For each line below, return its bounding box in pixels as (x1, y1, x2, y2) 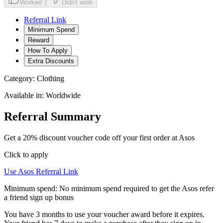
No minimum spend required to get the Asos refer (59, 184, 214, 193)
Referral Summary (4, 110, 101, 123)
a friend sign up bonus (4, 193, 74, 202)
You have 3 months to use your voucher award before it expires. (4, 210, 205, 219)
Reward (28, 36, 49, 44)
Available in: (4, 91, 46, 100)
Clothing (37, 74, 64, 83)
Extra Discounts (28, 57, 74, 65)
